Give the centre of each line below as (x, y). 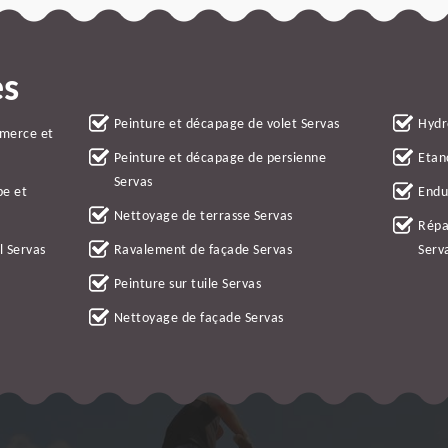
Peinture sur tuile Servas (187, 284)
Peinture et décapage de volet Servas (226, 124)
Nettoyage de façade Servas (198, 318)
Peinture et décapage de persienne (220, 158)
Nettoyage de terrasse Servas (203, 216)
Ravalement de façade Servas (203, 250)
